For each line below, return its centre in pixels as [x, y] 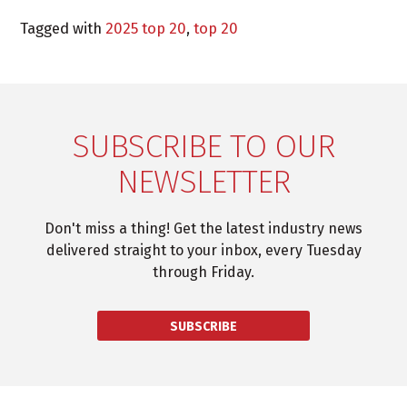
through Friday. [203, 272]
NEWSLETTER [203, 181]
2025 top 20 [146, 28]
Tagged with [63, 28]
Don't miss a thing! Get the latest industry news [203, 228]
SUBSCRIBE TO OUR [203, 146]
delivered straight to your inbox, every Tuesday [203, 250]
